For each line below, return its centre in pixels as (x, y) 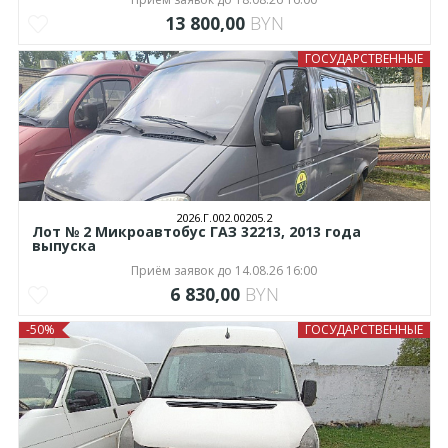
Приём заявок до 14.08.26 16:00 (224, 271)
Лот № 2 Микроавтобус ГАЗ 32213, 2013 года (196, 232)
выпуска (63, 246)
